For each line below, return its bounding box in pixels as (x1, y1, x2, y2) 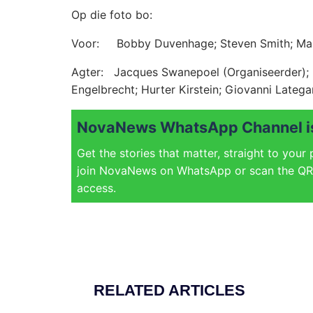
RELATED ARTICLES (94, 282, 245, 300)
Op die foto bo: (71, 8, 152, 22)
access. (77, 181, 116, 196)
